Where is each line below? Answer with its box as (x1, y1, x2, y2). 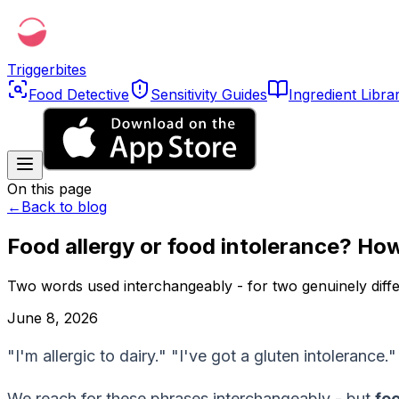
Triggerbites (7, 61, 86, 78)
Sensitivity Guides (151, 85, 267, 103)
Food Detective (28, 85, 129, 103)
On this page (7, 180, 92, 198)
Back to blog (21, 198, 107, 216)
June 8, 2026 (7, 308, 98, 327)
